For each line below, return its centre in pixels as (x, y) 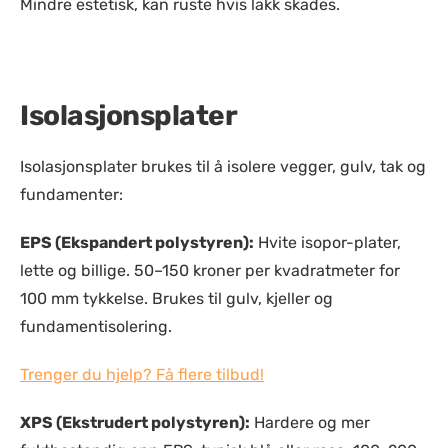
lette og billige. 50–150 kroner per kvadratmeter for (210, 270)
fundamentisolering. (96, 326)
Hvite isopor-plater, (327, 242)
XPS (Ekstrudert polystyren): (135, 422)
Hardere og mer (310, 422)
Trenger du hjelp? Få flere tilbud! (142, 374)
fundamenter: (71, 194)
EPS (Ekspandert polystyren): (137, 242)
